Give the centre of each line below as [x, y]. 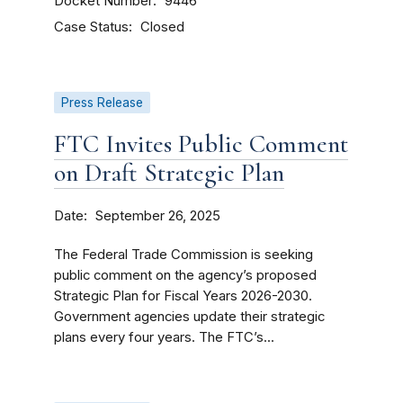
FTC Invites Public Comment [201, 144]
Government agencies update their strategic [189, 317]
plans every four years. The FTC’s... [164, 337]
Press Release [102, 103]
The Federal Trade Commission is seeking [184, 255]
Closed [162, 27]
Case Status [91, 27]
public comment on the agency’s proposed [185, 275]
